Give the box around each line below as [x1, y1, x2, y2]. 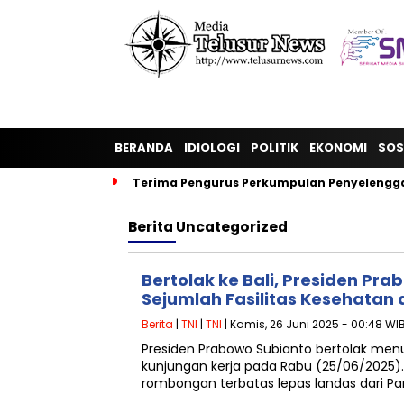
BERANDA [115, 139, 173, 156]
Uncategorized [176, 217, 288, 236]
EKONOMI [309, 139, 367, 156]
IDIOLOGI [184, 139, 240, 156]
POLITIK [251, 139, 298, 156]
